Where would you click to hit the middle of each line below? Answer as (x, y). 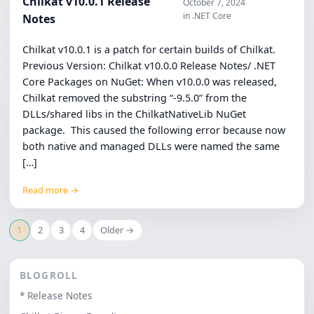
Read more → (51, 190)
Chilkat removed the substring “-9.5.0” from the (135, 97)
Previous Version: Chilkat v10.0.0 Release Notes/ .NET (149, 65)
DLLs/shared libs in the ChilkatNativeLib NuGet (135, 114)
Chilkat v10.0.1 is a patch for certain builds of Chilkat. (149, 49)
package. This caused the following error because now (154, 130)
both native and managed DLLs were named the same (151, 146)
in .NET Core (207, 16)
